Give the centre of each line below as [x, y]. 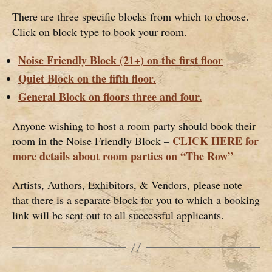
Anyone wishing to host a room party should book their [134, 125]
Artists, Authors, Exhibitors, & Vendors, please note [127, 185]
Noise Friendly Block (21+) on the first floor [121, 60]
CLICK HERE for [216, 141]
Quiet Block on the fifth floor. [87, 79]
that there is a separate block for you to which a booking [136, 200]
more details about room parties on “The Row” [123, 156]
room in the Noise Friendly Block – [92, 141]
